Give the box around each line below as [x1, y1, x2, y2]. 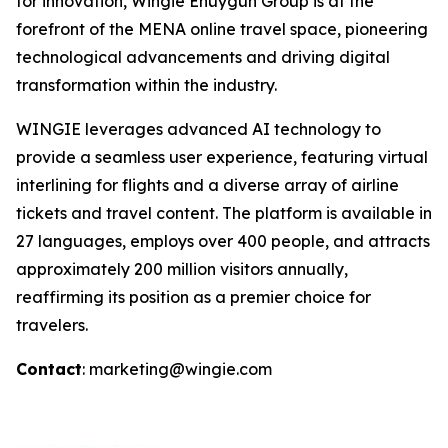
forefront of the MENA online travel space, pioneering [16, 19, 428, 39]
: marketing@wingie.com [82, 359, 272, 379]
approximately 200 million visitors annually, [16, 259, 348, 279]
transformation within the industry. [16, 75, 277, 95]
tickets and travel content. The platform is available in [16, 203, 432, 223]
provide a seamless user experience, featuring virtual [16, 147, 428, 167]
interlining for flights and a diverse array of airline [16, 175, 399, 195]
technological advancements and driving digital [16, 47, 390, 67]
